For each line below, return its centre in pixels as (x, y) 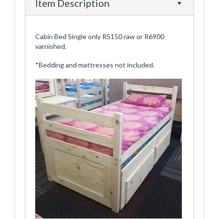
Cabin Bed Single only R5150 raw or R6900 (100, 37)
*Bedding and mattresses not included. (95, 65)
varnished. (51, 46)
